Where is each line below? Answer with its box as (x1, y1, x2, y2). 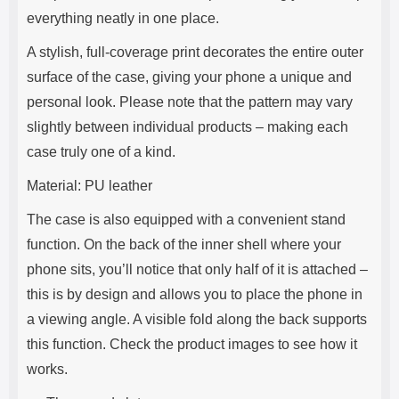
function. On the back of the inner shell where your (27, 237, 341, 252)
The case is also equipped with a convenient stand (27, 212, 346, 227)
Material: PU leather (27, 178, 152, 193)
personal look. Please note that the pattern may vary (27, 94, 353, 110)
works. (27, 362, 68, 377)
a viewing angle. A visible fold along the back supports (27, 312, 367, 327)
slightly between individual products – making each (27, 119, 348, 134)
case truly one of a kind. (27, 144, 175, 159)
